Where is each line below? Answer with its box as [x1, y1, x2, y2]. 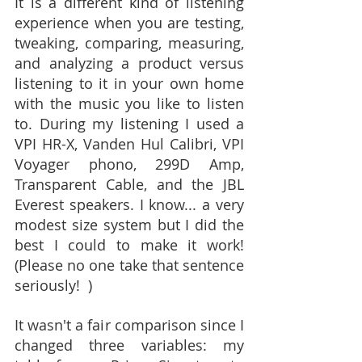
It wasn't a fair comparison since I [15, 315, 244, 335]
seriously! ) [15, 276, 92, 295]
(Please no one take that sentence [15, 255, 244, 275]
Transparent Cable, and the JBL [15, 175, 244, 194]
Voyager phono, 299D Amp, [15, 154, 244, 174]
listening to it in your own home [15, 74, 244, 93]
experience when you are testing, [15, 13, 244, 32]
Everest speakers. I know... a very [15, 195, 244, 214]
